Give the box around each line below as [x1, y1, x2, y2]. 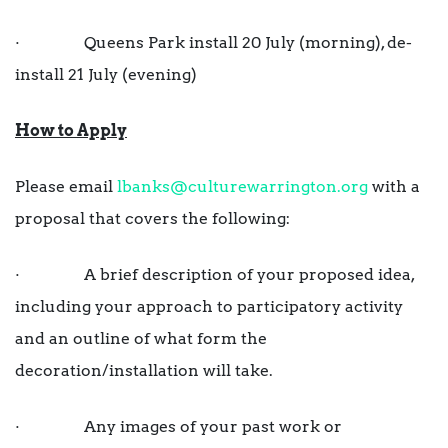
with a [368, 177, 420, 197]
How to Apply [15, 121, 127, 141]
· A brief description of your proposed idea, [15, 265, 414, 285]
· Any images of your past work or [15, 417, 342, 437]
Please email [15, 177, 117, 197]
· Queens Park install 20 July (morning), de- [15, 33, 412, 53]
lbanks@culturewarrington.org [117, 177, 368, 197]
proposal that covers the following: [15, 209, 290, 229]
